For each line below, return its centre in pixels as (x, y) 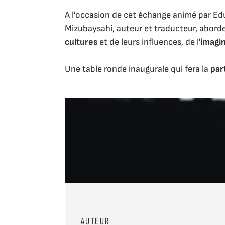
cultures (81, 42)
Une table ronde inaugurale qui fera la (138, 69)
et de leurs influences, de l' (149, 42)
